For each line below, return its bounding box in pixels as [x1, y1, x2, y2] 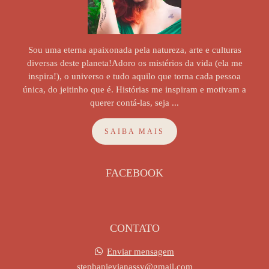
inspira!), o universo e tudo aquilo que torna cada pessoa [28, 71, 241, 81]
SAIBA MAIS [104, 127, 165, 136]
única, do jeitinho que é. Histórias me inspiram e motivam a [23, 84, 246, 94]
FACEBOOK [106, 166, 163, 179]
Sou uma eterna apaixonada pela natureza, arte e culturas [28, 44, 241, 55]
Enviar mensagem [107, 246, 174, 256]
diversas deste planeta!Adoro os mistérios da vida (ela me [26, 58, 243, 68]
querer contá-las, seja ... [90, 97, 179, 107]
